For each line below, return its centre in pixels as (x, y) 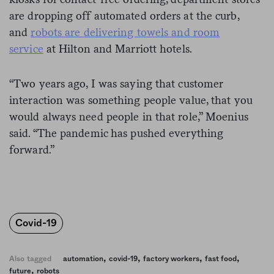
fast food (221, 258)
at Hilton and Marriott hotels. (117, 48)
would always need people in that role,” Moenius (129, 116)
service (26, 48)
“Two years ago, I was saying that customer (116, 83)
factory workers (172, 258)
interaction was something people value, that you (131, 100)
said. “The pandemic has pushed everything (117, 133)
